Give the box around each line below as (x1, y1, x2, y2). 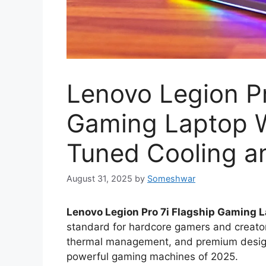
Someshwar (147, 173, 195, 184)
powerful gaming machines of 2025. (66, 251, 238, 263)
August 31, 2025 (66, 173, 132, 184)
